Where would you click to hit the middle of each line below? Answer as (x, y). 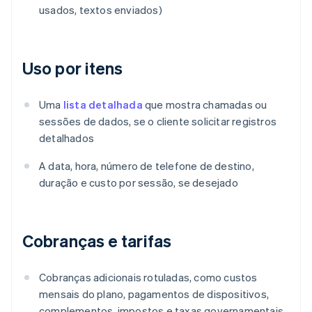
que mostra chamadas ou (205, 105)
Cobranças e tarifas (97, 241)
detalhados (67, 138)
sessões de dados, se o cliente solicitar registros (158, 122)
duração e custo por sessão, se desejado (139, 183)
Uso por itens (73, 68)
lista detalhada (103, 105)
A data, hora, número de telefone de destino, (147, 166)
